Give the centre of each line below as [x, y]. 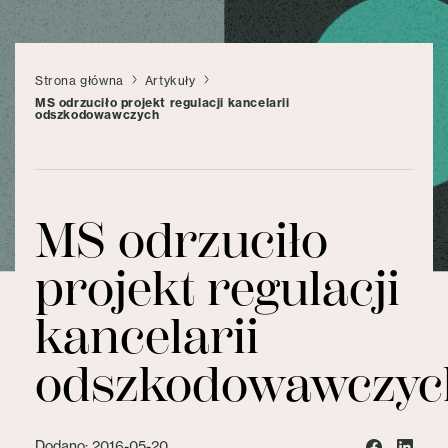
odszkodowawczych [97, 114]
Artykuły [170, 80]
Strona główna [79, 80]
